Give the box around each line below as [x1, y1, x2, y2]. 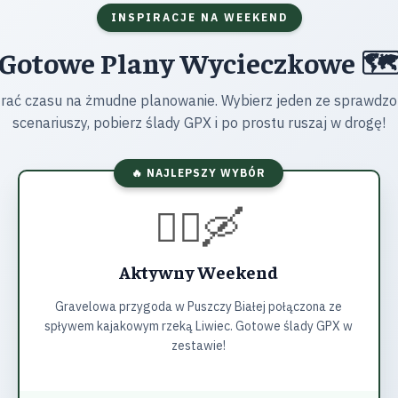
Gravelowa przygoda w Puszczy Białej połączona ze [55, 298, 343, 314]
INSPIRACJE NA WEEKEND [110, 11, 288, 24]
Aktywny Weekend [119, 260, 279, 283]
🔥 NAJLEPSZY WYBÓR [131, 166, 267, 179]
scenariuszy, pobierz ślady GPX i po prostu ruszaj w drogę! [12, 114, 386, 131]
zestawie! [171, 338, 227, 354]
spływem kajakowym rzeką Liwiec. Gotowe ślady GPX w [44, 318, 354, 334]
